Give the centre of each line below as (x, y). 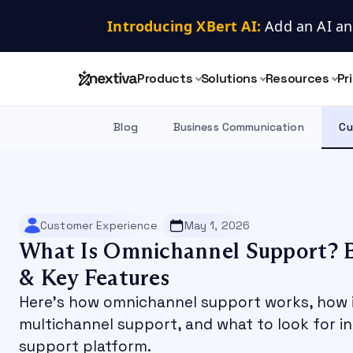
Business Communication (238, 126)
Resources (297, 78)
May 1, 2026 (217, 226)
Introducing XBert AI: (184, 26)
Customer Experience (99, 226)
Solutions (229, 78)
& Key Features (94, 277)
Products (165, 78)
